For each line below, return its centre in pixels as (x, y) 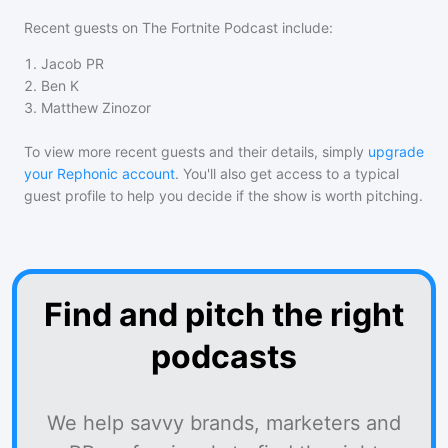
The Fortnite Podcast (210, 27)
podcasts (224, 356)
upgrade (396, 151)
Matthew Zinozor (96, 107)
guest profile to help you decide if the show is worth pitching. (223, 195)
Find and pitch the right (224, 314)
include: (305, 27)
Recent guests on (83, 27)
